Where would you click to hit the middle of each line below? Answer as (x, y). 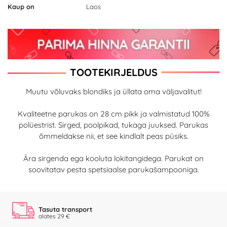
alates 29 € (54, 216)
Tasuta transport (65, 209)
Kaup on (21, 7)
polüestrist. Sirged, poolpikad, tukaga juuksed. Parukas (113, 125)
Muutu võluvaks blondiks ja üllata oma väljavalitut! (113, 91)
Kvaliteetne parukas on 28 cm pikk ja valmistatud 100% (113, 113)
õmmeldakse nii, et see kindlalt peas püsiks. (113, 136)
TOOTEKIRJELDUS (113, 72)
